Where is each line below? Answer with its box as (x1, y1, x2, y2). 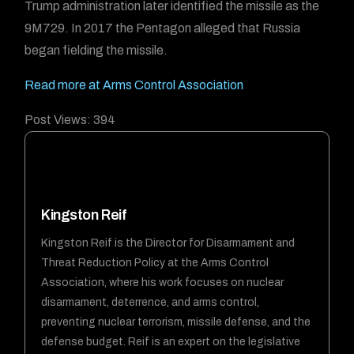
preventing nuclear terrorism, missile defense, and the (41, 315, 311, 328)
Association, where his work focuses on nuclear (41, 276, 284, 288)
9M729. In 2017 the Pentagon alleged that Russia (24, 21, 301, 35)
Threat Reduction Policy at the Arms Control (41, 256, 269, 269)
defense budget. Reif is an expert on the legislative (41, 335, 301, 348)
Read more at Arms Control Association (24, 78, 244, 92)
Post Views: (24, 113, 92, 126)
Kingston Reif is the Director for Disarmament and (41, 236, 296, 249)
